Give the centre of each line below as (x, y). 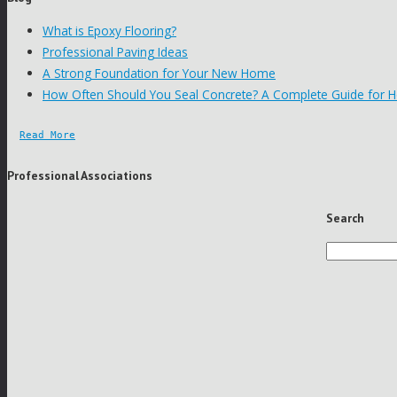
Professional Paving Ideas (115, 51)
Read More (47, 135)
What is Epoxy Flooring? (109, 30)
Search (345, 218)
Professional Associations (80, 175)
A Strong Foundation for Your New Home (159, 73)
